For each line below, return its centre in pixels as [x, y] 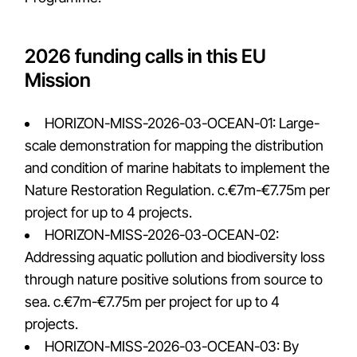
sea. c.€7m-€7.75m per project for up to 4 [153, 302]
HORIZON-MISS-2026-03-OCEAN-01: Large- [182, 123]
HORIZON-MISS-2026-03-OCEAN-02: [162, 235]
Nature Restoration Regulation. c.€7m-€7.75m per [178, 190]
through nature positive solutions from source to [174, 279]
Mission [58, 80]
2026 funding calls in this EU [146, 56]
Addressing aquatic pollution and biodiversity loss [175, 257]
